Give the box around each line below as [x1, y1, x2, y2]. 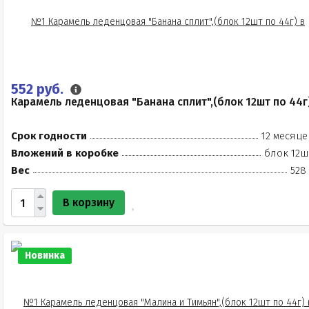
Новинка [25, 250, 65, 261]
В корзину [63, 196, 114, 209]
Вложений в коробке [11, 147, 119, 159]
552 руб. [11, 81, 67, 97]
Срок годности [11, 130, 87, 142]
